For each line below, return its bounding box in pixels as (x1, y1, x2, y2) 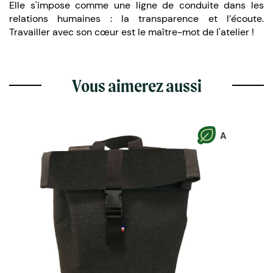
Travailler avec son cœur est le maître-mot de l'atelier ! (9, 25, 257, 38)
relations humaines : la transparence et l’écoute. (9, 12, 264, 25)
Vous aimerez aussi (71, 74, 202, 96)
